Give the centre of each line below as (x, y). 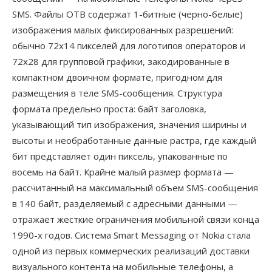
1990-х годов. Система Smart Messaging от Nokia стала (131, 235)
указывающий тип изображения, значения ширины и (129, 124)
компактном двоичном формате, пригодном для (117, 77)
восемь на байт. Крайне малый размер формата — (123, 172)
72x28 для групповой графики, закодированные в (121, 61)
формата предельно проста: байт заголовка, (109, 109)
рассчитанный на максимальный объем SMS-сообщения (135, 188)
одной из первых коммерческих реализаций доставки (131, 251)
